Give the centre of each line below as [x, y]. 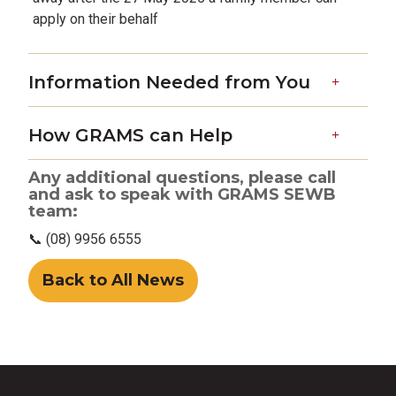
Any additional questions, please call [182, 178]
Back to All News [113, 280]
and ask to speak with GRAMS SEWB [182, 194]
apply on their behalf [95, 19]
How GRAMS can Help [130, 135]
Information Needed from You [169, 82]
